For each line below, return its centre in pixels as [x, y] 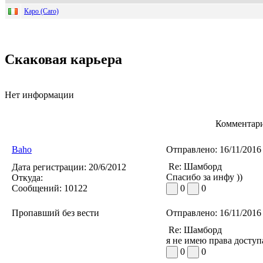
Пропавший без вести [55, 213]
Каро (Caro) [41, 11]
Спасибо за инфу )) [204, 177]
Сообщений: [37, 188]
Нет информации [39, 95]
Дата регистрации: [49, 167]
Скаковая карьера [63, 60]
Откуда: [27, 178]
